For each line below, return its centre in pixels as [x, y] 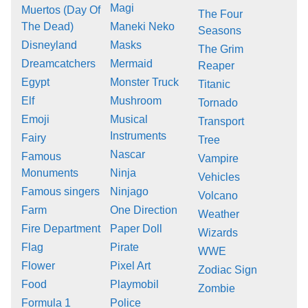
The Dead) [47, 27]
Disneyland [49, 45]
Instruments [138, 136]
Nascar [127, 155]
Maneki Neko [142, 27]
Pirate [124, 247]
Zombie [217, 289]
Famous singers [60, 192]
